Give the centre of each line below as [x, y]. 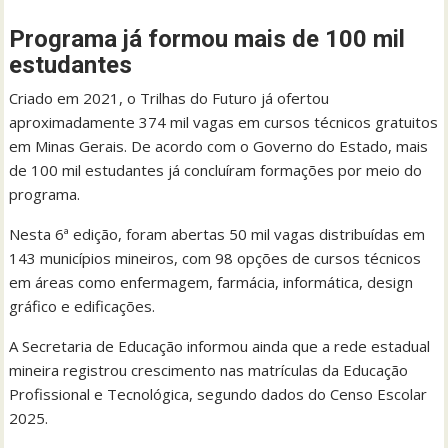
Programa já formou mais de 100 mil [207, 39]
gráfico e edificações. [82, 306]
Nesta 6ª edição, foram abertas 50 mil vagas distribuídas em [217, 234]
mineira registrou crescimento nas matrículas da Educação [209, 370]
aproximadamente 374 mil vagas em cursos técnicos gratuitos [224, 122]
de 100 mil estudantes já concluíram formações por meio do [216, 170]
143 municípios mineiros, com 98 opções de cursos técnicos [215, 258]
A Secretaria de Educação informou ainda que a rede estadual [220, 346]
